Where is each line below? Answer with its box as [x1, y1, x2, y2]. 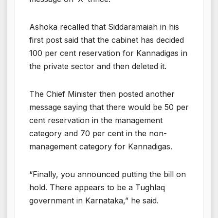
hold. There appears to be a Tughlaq [29, 182, 165, 192]
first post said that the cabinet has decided [29, 35, 184, 45]
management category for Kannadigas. [29, 141, 172, 151]
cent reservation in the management [29, 115, 163, 125]
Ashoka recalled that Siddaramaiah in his [29, 21, 179, 32]
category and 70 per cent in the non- [29, 128, 167, 138]
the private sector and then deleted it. [29, 61, 166, 71]
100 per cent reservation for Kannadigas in [29, 48, 187, 58]
